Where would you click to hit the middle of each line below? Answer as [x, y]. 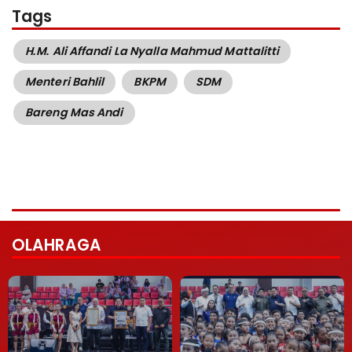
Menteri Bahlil [65, 82]
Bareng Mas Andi [74, 113]
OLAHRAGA [57, 245]
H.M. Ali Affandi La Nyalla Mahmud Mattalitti [152, 51]
